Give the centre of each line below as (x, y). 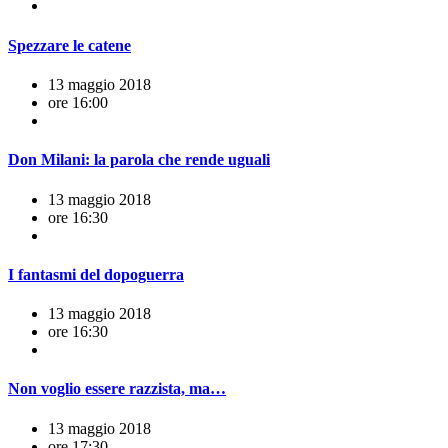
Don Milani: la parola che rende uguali (139, 160)
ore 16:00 (78, 102)
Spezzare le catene (69, 45)
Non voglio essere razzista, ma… (117, 389)
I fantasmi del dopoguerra (96, 274)
